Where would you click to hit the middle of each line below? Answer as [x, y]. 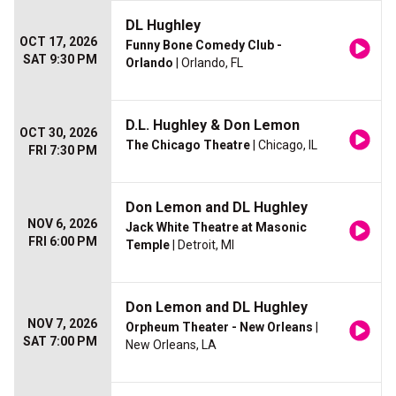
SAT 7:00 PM [60, 342]
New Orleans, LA [171, 345]
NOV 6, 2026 [62, 224]
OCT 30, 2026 [58, 133]
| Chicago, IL [284, 145]
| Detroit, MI [202, 245]
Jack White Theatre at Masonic [216, 228]
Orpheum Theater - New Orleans [219, 327]
